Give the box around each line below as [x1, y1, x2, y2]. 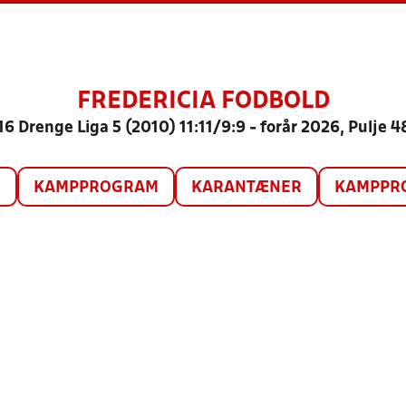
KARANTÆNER [190, 180, 302, 196]
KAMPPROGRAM [33, 180, 159, 196]
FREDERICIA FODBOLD [76, 91, 330, 112]
